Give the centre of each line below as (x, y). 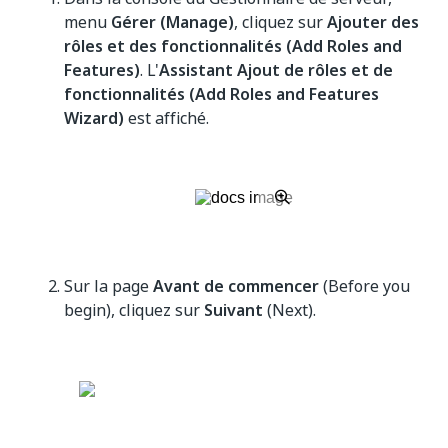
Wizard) (94, 118)
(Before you (364, 286)
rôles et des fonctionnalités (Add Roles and (233, 46)
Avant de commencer (236, 286)
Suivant (233, 310)
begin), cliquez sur (134, 310)
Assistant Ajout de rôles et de (276, 70)
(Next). (289, 310)
